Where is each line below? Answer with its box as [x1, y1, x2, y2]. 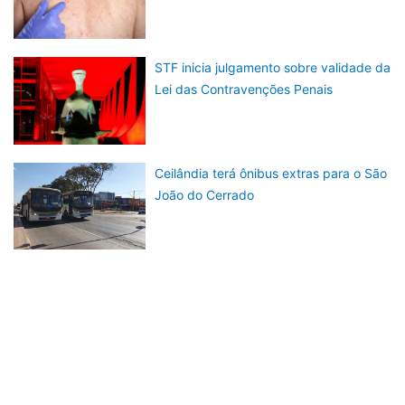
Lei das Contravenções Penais [155, 81, 334, 98]
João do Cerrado [155, 186, 255, 202]
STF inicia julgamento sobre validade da [155, 60, 391, 76]
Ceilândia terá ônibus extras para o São [155, 165, 388, 181]
